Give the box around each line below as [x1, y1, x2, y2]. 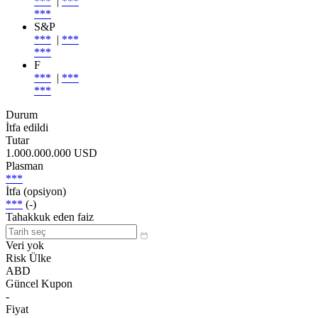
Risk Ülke [6, 251, 51, 264]
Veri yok [6, 238, 44, 251]
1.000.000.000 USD [6, 146, 97, 159]
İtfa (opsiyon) [6, 185, 66, 197]
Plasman [6, 159, 43, 172]
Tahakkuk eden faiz [6, 210, 94, 223]
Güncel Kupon [6, 277, 72, 290]
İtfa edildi [6, 121, 48, 133]
